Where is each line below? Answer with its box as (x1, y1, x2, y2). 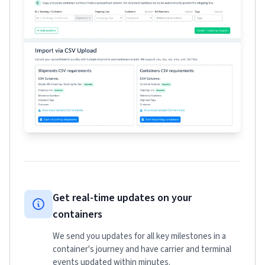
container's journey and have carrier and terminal (53, 243, 231, 256)
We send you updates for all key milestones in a (53, 230, 226, 243)
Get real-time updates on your (53, 190, 192, 205)
